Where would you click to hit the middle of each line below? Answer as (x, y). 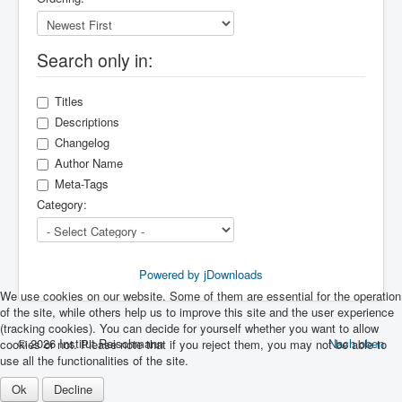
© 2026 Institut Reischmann (91, 343)
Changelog (82, 142)
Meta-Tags (82, 184)
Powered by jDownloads (201, 274)
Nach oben (356, 343)
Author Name (89, 163)
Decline (73, 389)
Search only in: (95, 60)
